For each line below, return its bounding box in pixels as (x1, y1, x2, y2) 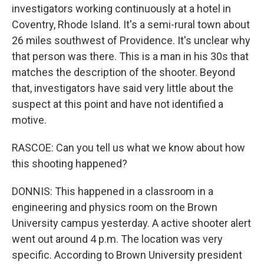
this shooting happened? (12, 157, 127, 170)
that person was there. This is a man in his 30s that (12, 50, 249, 62)
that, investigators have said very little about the (12, 82, 233, 94)
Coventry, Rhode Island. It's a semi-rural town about (12, 18, 250, 31)
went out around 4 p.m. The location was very (12, 233, 223, 245)
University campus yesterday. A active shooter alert (12, 217, 251, 229)
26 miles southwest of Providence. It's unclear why (12, 34, 250, 47)
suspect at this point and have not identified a (12, 98, 223, 110)
